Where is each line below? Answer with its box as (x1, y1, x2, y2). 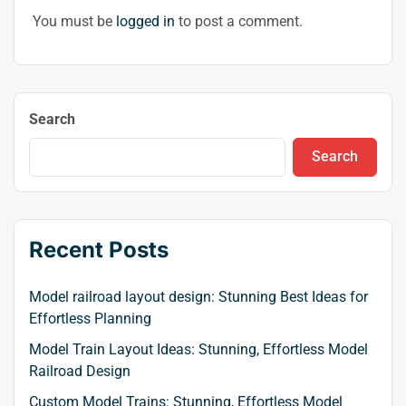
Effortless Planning (29, 309, 151, 327)
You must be (33, 12, 116, 30)
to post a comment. (175, 12, 303, 30)
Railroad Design (29, 362, 130, 380)
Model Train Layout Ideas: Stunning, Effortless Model (29, 340, 368, 358)
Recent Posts (29, 236, 169, 263)
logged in (116, 12, 175, 30)
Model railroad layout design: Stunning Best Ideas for (29, 287, 368, 305)
